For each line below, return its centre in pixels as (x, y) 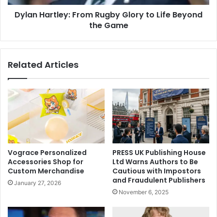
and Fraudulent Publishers (159, 180)
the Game (108, 25)
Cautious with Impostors (157, 171)
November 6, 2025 (144, 192)
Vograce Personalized (47, 152)
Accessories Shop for (46, 162)
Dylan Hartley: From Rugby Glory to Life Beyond (108, 15)
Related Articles (43, 65)
